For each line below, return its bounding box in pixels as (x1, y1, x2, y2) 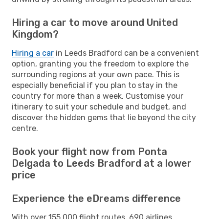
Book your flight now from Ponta (12, 145, 167, 157)
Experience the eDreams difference (12, 192, 181, 204)
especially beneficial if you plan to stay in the (12, 80, 177, 90)
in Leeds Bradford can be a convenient (54, 48, 199, 58)
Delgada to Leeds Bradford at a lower (12, 157, 192, 169)
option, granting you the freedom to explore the (12, 59, 189, 68)
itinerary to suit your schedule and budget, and (12, 102, 186, 111)
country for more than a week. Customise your (12, 91, 183, 101)
